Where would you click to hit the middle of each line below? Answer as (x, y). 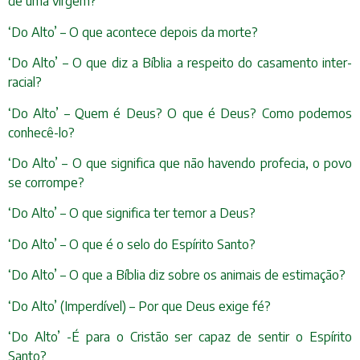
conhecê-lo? (41, 132)
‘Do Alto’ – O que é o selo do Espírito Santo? (132, 244)
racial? (25, 82)
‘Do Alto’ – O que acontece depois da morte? (133, 32)
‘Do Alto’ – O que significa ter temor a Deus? (132, 213)
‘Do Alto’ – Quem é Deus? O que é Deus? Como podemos (180, 113)
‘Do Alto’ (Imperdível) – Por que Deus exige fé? (139, 306)
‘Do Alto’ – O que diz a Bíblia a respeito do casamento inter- (180, 63)
